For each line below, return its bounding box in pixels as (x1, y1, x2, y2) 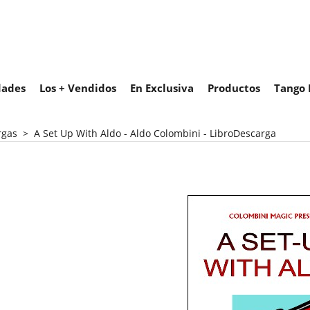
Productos (208, 81, 260, 95)
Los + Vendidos (39, 81, 116, 95)
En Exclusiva (130, 81, 194, 95)
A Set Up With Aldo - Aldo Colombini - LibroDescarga (34, 127, 276, 140)
